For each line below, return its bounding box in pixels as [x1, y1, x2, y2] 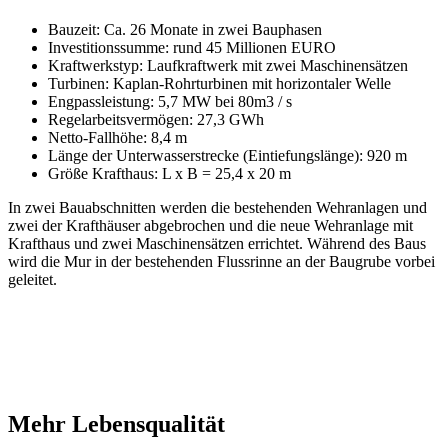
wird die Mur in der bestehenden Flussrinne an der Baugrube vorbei [8, 252, 435, 270]
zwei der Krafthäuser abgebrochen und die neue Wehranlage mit [8, 216, 413, 234]
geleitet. [8, 270, 57, 288]
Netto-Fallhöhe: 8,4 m [48, 128, 187, 146]
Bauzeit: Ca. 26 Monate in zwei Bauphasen [48, 20, 322, 38]
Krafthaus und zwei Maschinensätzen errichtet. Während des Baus [8, 234, 426, 252]
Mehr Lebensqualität [8, 410, 225, 437]
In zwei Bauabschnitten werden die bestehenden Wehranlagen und [8, 198, 427, 216]
